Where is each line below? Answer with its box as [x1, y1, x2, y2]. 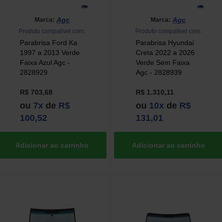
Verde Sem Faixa [135, 58, 190, 67]
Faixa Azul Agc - [19, 58, 70, 67]
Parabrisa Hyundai [135, 39, 194, 47]
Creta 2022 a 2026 [135, 49, 195, 57]
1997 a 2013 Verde [19, 49, 80, 57]
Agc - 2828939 [135, 68, 182, 77]
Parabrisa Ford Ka [19, 39, 77, 47]
